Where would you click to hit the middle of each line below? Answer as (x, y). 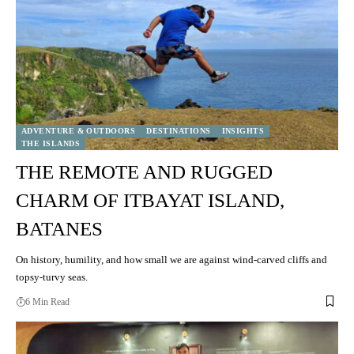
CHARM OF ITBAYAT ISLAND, (150, 200)
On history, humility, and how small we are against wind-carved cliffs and (171, 259)
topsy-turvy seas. (52, 277)
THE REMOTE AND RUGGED (144, 171)
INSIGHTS (243, 130)
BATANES (59, 228)
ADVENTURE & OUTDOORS (79, 130)
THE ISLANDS (51, 143)
